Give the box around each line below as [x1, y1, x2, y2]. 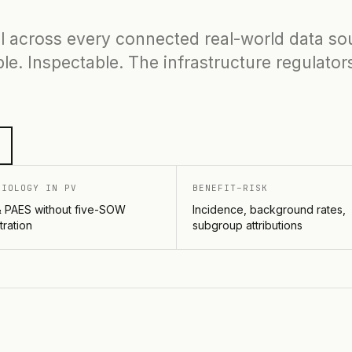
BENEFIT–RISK [192, 182, 268, 193]
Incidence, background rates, [192, 203, 346, 216]
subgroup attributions [192, 218, 302, 232]
